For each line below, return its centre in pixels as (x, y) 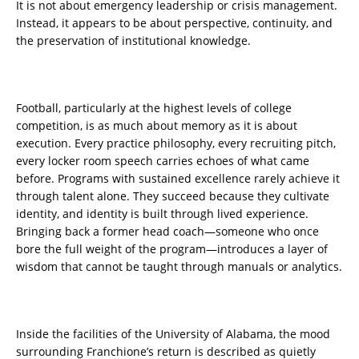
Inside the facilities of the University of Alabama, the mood (173, 334)
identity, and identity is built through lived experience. (162, 214)
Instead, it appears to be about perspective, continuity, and (174, 23)
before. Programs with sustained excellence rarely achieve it (178, 179)
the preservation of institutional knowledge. (133, 41)
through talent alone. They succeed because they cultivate (173, 196)
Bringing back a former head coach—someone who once (167, 232)
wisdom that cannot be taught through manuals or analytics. (179, 267)
